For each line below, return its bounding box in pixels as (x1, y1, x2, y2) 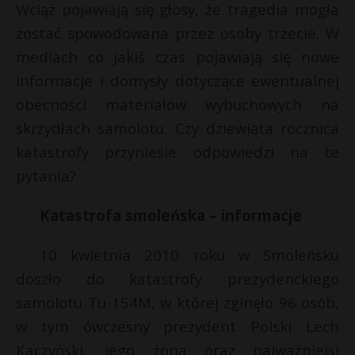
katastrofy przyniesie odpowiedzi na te (16, 142, 339, 162)
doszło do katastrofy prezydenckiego (16, 269, 339, 288)
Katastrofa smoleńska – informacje (40, 205, 302, 225)
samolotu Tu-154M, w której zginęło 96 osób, (16, 292, 339, 312)
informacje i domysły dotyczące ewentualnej (16, 71, 339, 90)
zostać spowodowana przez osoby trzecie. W (16, 23, 339, 43)
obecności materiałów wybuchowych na (16, 94, 339, 114)
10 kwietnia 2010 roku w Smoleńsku (40, 245, 339, 265)
